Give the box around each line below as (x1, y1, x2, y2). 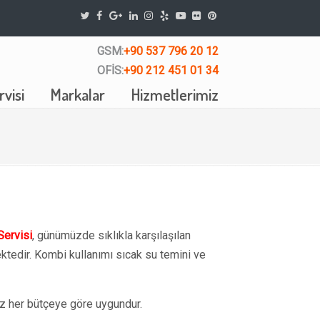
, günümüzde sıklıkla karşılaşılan (32, 229, 191, 242)
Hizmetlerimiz (131, 84, 219, 104)
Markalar (51, 84, 105, 104)
